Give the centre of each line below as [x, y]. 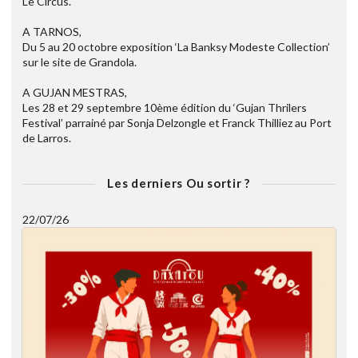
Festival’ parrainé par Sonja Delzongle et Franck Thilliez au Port [177, 122]
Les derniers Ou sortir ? [179, 183]
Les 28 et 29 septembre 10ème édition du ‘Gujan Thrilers [165, 107]
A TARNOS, [52, 31]
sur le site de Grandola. [80, 62]
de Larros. [47, 137]
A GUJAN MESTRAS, [75, 92]
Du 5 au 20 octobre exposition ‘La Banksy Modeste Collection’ [176, 46]
